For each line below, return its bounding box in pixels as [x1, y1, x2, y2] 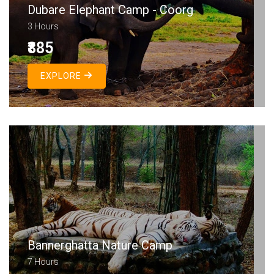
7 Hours [28, 257, 59, 267]
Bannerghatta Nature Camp [28, 238, 172, 253]
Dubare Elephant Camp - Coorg [28, 2, 193, 17]
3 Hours [28, 21, 59, 31]
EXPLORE [40, 71, 84, 81]
